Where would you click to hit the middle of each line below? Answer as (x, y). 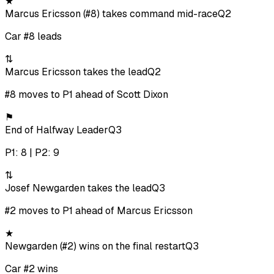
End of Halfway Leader (57, 130)
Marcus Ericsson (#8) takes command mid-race (111, 14)
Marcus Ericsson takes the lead (76, 72)
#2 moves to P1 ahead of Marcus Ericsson (99, 211)
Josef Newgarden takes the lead (78, 188)
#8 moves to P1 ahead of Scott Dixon (87, 95)
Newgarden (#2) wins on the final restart (95, 246)
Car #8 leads (33, 37)
